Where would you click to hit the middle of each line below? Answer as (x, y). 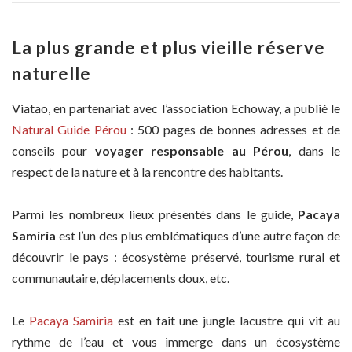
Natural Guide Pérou (71, 129)
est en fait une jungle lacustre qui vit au (227, 321)
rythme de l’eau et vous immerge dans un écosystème (176, 342)
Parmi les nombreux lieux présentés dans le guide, (155, 214)
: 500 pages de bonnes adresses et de (235, 129)
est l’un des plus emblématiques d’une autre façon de (198, 236)
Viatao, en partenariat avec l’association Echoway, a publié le (176, 108)
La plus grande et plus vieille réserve (169, 47)
